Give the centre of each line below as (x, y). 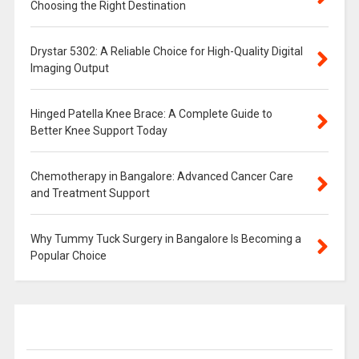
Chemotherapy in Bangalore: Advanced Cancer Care (161, 176)
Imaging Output (69, 68)
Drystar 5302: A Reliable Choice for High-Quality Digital (166, 51)
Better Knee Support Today (99, 130)
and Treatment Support (90, 193)
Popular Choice (68, 255)
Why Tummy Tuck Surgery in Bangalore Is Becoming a (165, 238)
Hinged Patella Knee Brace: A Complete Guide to (151, 113)
